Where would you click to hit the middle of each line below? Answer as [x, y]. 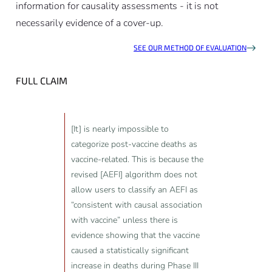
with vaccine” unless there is [124, 220]
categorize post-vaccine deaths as [134, 144]
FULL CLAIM [41, 81]
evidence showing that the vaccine [135, 236]
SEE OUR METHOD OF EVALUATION [190, 48]
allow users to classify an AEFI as [134, 190]
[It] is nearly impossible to [120, 129]
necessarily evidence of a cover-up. [89, 23]
